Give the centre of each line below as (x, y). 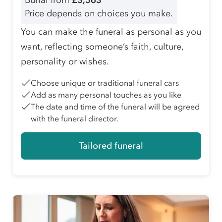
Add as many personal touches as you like (106, 95)
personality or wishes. (65, 62)
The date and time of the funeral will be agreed (115, 107)
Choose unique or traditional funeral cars (105, 83)
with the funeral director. (75, 119)
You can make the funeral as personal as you (111, 32)
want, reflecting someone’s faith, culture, (102, 47)
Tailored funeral (111, 146)
